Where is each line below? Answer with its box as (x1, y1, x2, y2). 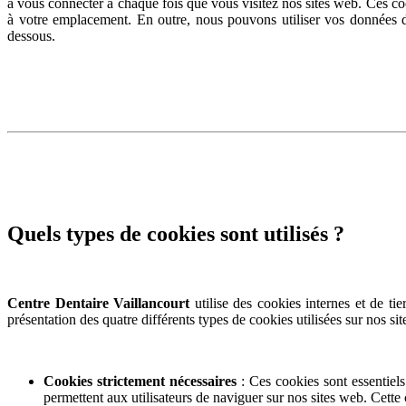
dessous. (7, 28, 55, 43)
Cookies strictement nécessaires (43, 372, 237, 389)
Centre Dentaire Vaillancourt (7, 295, 190, 311)
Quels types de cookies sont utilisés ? (7, 221, 344, 246)
